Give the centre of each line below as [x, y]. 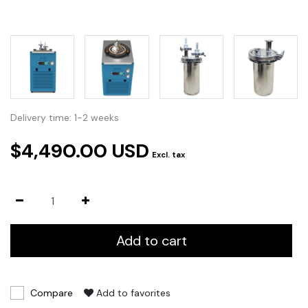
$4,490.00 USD [80, 151]
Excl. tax [168, 155]
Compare [52, 293]
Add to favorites [133, 293]
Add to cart [151, 241]
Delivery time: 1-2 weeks [65, 118]
